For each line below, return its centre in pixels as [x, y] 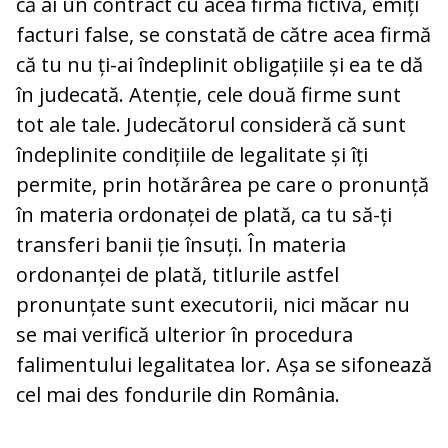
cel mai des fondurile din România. [178, 395]
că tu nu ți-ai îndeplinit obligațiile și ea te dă [219, 65]
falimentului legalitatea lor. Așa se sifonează [224, 365]
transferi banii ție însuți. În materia [181, 245]
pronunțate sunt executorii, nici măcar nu [213, 305]
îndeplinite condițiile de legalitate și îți [192, 155]
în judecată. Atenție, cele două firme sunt [208, 95]
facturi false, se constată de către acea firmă [223, 35]
